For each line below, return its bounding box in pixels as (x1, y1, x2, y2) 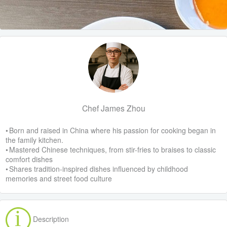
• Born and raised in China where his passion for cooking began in (6, 125, 216, 136)
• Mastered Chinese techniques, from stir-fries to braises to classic (6, 144, 216, 155)
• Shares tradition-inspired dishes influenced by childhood (6, 164, 188, 174)
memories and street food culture (6, 173, 112, 184)
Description (31, 214, 69, 224)
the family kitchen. (6, 135, 64, 145)
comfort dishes (6, 154, 53, 165)
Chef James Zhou (82, 102, 145, 114)
